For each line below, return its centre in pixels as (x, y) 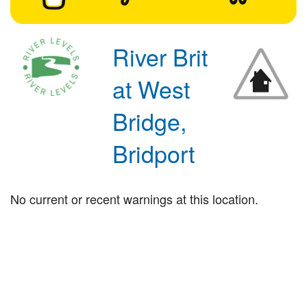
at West (151, 88)
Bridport (154, 153)
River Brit (160, 56)
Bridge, (150, 121)
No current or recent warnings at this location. (134, 198)
